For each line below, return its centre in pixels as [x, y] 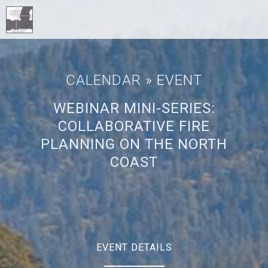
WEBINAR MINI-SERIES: [134, 108]
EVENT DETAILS [134, 247]
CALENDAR [103, 80]
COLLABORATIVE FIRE [134, 126]
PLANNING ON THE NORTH [134, 144]
